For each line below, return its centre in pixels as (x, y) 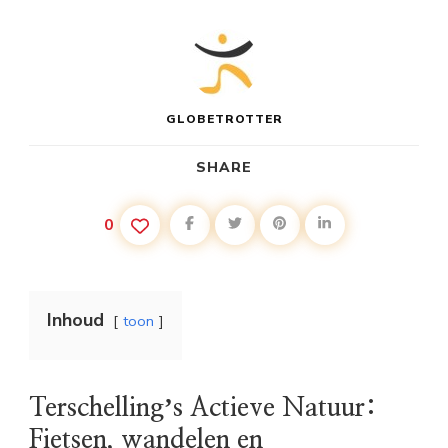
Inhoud (75, 319)
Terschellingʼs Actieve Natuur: (203, 407)
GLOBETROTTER (224, 118)
